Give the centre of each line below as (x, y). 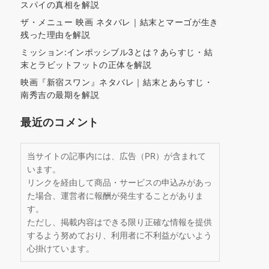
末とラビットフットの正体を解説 (86, 65)
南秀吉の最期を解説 (60, 95)
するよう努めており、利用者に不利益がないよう (119, 235)
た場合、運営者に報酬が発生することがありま (115, 195)
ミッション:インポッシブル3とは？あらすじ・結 (117, 52)
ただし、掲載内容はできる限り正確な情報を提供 (119, 222)
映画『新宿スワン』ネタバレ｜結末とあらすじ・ (117, 82)
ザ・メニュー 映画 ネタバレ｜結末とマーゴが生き (119, 22)
